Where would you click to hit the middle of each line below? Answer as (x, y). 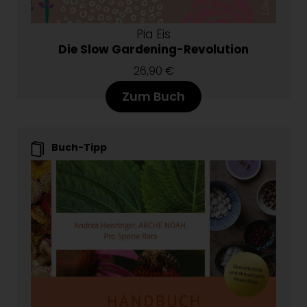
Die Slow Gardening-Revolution (153, 49)
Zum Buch (153, 96)
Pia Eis (153, 34)
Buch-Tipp (79, 147)
